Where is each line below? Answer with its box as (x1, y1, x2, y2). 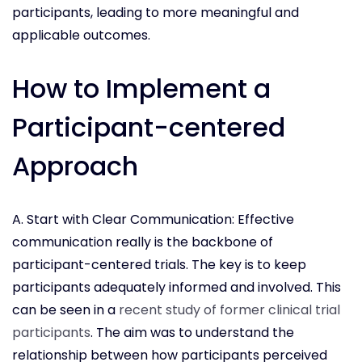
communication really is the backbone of (12, 233, 273, 252)
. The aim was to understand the (90, 323, 294, 343)
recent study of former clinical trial (119, 301, 340, 320)
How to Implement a (12, 70, 271, 107)
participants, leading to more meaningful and (12, 3, 299, 23)
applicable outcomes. (12, 26, 150, 45)
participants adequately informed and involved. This (12, 278, 341, 297)
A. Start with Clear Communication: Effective (12, 210, 294, 229)
